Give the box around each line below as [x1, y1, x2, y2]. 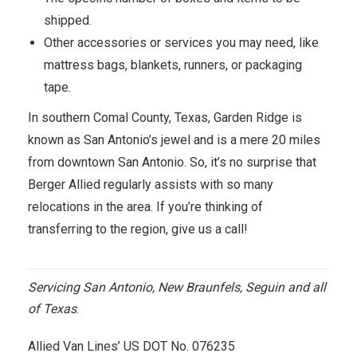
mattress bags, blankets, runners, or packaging [44, 57, 302, 73]
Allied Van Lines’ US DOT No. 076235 [28, 339, 235, 354]
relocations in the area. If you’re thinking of [28, 199, 263, 214]
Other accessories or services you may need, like [44, 35, 319, 50]
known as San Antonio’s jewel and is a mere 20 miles [28, 132, 320, 147]
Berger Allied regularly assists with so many [28, 177, 273, 192]
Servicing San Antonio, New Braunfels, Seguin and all [28, 280, 326, 295]
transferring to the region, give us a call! [28, 222, 248, 237]
